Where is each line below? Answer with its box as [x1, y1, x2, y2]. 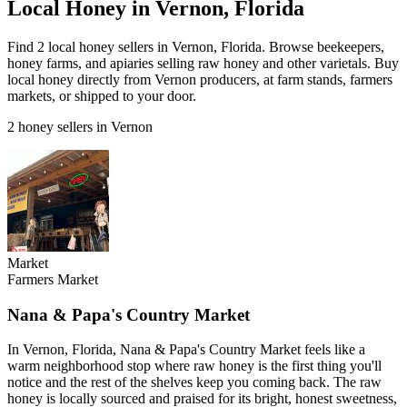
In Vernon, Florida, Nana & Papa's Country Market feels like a [7, 342, 365, 358]
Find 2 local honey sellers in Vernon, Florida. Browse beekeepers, [7, 38, 384, 55]
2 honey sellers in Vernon [7, 118, 153, 134]
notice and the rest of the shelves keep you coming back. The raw [7, 374, 382, 391]
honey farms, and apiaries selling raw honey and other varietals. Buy [7, 55, 399, 71]
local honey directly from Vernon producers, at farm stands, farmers [7, 71, 392, 87]
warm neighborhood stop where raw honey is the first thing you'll [7, 358, 382, 374]
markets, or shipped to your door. [7, 87, 196, 104]
